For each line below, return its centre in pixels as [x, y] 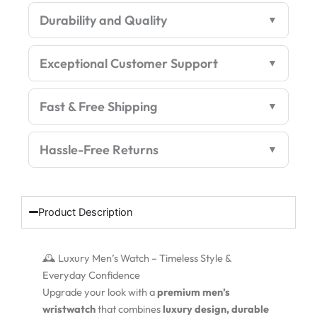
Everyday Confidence [91, 275]
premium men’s [194, 292]
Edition [43, 52]
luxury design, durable [216, 309]
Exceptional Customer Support [129, 63]
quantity [47, 67]
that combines [129, 309]
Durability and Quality [103, 20]
